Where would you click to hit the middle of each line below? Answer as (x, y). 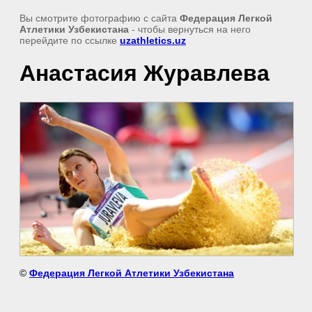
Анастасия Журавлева (145, 73)
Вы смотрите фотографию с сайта (100, 18)
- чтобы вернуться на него (190, 29)
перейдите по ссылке (70, 40)
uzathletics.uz (153, 40)
